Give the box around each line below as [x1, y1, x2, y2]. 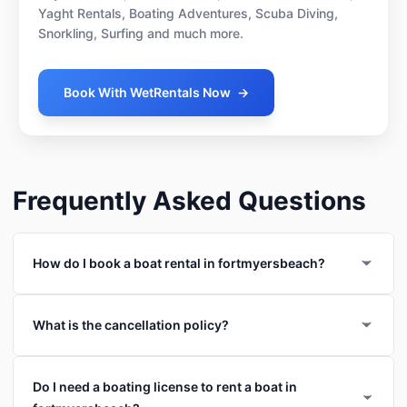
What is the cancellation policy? [33, 316, 229, 333]
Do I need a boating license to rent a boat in [33, 378, 297, 394]
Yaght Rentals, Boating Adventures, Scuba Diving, [38, 5, 338, 21]
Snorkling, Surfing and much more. [38, 25, 243, 41]
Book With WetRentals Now [64, 84, 231, 100]
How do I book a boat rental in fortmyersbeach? [33, 254, 325, 271]
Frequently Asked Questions [13, 184, 366, 216]
